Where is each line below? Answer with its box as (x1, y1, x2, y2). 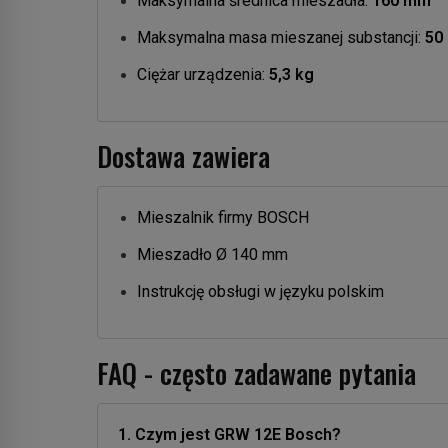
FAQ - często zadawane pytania (97, 352, 416, 393)
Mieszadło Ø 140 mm (137, 244, 288, 264)
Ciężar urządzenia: (137, 64, 269, 84)
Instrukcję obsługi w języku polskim (137, 281, 384, 301)
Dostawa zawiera (97, 135, 270, 176)
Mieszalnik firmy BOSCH (137, 207, 309, 227)
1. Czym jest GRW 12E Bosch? (118, 424, 341, 444)
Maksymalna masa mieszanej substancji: (137, 27, 425, 47)
